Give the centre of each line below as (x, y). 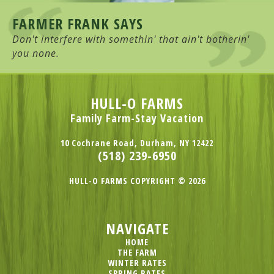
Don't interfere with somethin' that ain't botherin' (131, 39)
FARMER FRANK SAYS (78, 23)
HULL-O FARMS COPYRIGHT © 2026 (137, 180)
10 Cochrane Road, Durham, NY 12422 (137, 143)
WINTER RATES (137, 262)
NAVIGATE (137, 228)
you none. (36, 53)
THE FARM (137, 252)
